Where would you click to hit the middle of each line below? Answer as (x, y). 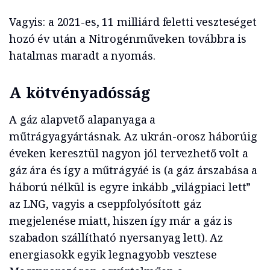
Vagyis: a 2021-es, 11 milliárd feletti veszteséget (133, 22)
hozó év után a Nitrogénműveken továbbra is (128, 39)
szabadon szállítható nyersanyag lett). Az (116, 238)
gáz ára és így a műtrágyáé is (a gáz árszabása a (133, 170)
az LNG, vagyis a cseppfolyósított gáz (105, 204)
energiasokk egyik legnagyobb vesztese (113, 255)
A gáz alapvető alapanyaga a (83, 120)
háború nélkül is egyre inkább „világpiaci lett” (130, 187)
